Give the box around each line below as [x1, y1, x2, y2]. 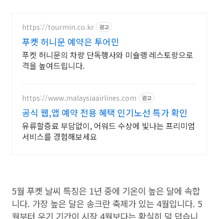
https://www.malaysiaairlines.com [22, 92, 136, 103]
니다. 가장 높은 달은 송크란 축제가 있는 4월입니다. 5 [12, 197, 202, 210]
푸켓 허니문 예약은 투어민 [22, 35, 119, 48]
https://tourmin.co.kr [22, 22, 94, 32]
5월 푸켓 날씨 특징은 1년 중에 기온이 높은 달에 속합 [12, 184, 200, 197]
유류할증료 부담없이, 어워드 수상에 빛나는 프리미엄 [22, 120, 195, 131]
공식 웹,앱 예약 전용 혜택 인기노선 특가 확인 [22, 106, 188, 119]
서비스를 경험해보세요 [22, 131, 97, 142]
